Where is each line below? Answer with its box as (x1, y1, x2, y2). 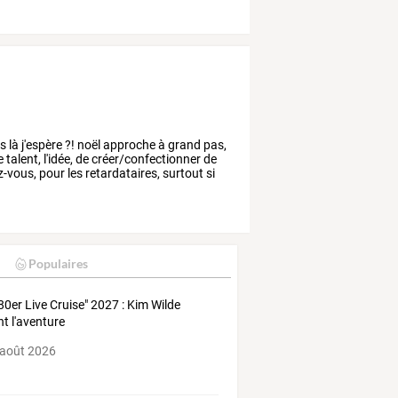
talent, (4, 151, 42, 166)
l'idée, (41, 151, 74, 166)
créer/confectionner (89, 151, 202, 166)
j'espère (19, 137, 63, 152)
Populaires (28, 256, 88, 272)
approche (100, 137, 156, 152)
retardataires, (83, 165, 161, 180)
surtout (160, 165, 204, 180)
